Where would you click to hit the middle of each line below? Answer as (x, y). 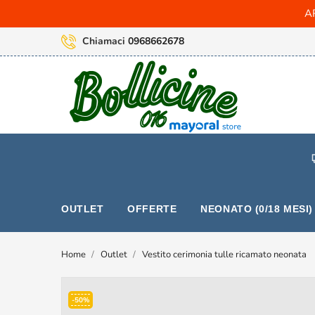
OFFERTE (152, 209)
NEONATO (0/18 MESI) (257, 209)
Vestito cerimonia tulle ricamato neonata (224, 255)
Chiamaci (105, 41)
